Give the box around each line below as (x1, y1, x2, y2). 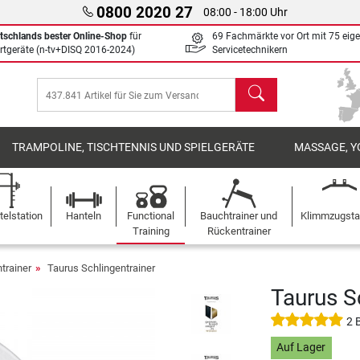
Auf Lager (276, 341, 326, 355)
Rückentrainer (207, 225, 271, 237)
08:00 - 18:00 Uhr (203, 5, 288, 19)
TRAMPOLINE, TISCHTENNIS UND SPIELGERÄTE (12, 141, 256, 154)
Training (132, 225, 170, 237)
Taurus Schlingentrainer (47, 262, 155, 274)
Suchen (235, 79, 278, 94)
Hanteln (66, 210, 101, 222)
